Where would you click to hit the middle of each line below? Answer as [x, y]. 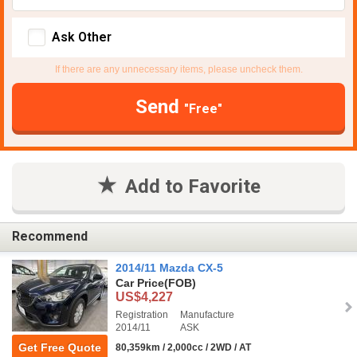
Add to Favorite [192, 186]
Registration [142, 314]
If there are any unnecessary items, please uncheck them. [178, 69]
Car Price [140, 282]
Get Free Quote [60, 347]
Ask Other [82, 37]
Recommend [50, 237]
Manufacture [207, 314]
